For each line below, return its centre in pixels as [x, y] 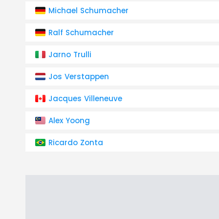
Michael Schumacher [88, 11]
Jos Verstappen [79, 77]
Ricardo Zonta [76, 142]
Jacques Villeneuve [85, 99]
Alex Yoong [69, 120]
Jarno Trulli [70, 55]
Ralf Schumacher [81, 33]
